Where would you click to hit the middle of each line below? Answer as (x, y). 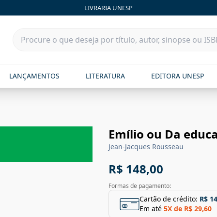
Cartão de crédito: (169, 199)
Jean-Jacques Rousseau (146, 147)
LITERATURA (105, 76)
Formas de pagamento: (140, 186)
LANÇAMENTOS (34, 76)
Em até (151, 209)
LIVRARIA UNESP (108, 8)
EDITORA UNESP (178, 76)
